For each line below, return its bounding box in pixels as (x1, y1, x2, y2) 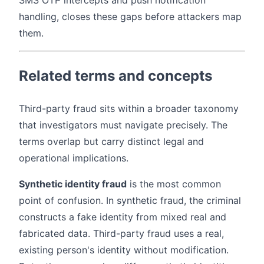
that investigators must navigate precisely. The (19, 119, 227, 131)
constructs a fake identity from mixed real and (19, 211, 226, 223)
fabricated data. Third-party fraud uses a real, (19, 227, 224, 240)
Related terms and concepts (19, 67, 212, 85)
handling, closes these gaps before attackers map (19, 11, 242, 23)
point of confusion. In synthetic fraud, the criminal (19, 194, 241, 207)
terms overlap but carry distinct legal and (19, 136, 204, 148)
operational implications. (19, 152, 128, 164)
